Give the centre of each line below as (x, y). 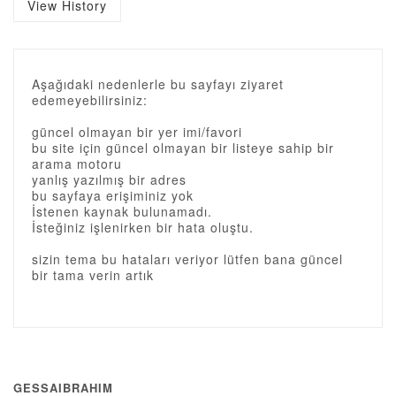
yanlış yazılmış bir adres (109, 179)
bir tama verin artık (93, 275)
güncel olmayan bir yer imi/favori (137, 132)
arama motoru (77, 164)
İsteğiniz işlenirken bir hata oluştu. (143, 227)
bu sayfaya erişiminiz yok (113, 195)
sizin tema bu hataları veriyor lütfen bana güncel (187, 259)
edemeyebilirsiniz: (90, 100)
